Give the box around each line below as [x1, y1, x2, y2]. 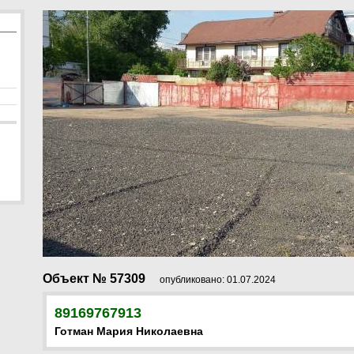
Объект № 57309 [43, 272, 145, 285]
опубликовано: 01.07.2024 [157, 274, 276, 285]
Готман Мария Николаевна [55, 325, 203, 337]
